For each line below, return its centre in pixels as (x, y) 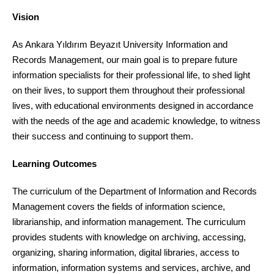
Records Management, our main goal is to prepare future (125, 60)
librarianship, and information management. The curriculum (129, 222)
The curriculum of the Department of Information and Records (135, 191)
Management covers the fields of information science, (119, 206)
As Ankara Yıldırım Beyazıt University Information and (120, 44)
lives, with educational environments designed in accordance (133, 106)
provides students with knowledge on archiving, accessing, (129, 237)
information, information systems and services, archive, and (131, 268)
